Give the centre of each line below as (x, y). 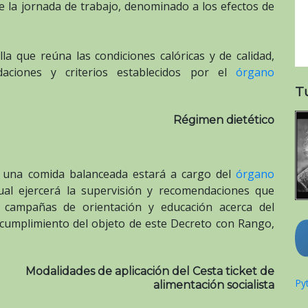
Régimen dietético (224, 120)
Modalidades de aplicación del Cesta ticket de (150, 272)
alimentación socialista (214, 285)
